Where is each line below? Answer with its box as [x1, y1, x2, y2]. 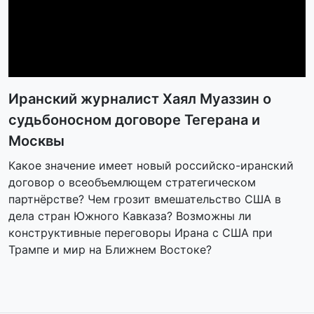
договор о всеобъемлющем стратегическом [8, 175, 256, 189]
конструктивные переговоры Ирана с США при [8, 225, 273, 240]
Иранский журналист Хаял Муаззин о [8, 90, 271, 107]
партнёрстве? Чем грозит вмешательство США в [8, 191, 281, 206]
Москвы [8, 132, 64, 149]
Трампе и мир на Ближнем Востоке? [8, 242, 212, 257]
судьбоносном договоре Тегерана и [8, 111, 260, 128]
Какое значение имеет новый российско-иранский [8, 158, 294, 172]
